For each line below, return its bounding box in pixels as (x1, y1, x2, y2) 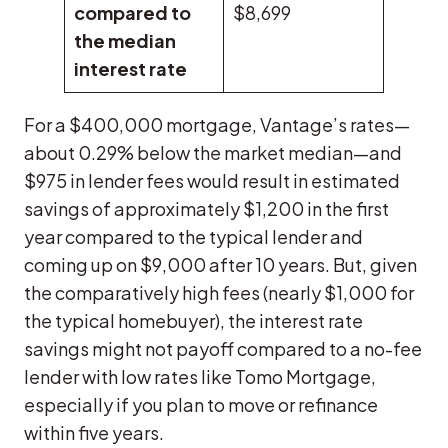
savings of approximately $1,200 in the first (24, 197, 389, 221)
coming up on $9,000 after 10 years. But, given (24, 253, 417, 277)
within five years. (24, 421, 164, 445)
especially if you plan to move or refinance (24, 393, 378, 417)
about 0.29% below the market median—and (24, 141, 402, 165)
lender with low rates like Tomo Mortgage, (24, 365, 376, 389)
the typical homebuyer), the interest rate (24, 309, 363, 333)
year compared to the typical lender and (24, 225, 363, 249)
